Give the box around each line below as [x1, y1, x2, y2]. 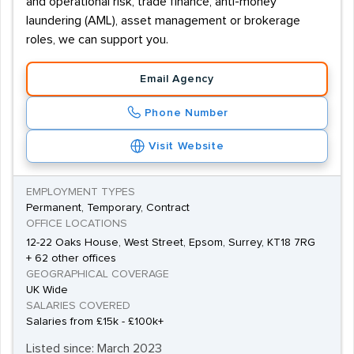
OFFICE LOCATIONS [26, 218, 127, 229]
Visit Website [149, 141, 224, 152]
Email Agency [140, 73, 214, 85]
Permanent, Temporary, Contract [26, 202, 190, 213]
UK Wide [26, 284, 68, 296]
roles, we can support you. [26, 33, 168, 46]
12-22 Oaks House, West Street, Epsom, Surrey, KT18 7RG [26, 237, 315, 248]
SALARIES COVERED [26, 300, 130, 311]
